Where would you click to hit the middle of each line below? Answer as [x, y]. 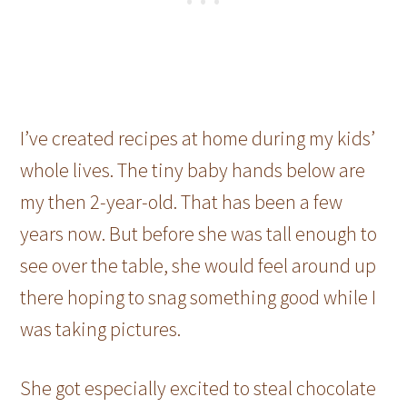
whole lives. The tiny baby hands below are [193, 169]
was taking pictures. [101, 328]
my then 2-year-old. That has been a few [182, 201]
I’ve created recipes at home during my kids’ [198, 138]
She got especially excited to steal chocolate [199, 387]
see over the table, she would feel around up [199, 265]
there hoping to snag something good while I [199, 297]
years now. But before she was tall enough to [199, 233]
